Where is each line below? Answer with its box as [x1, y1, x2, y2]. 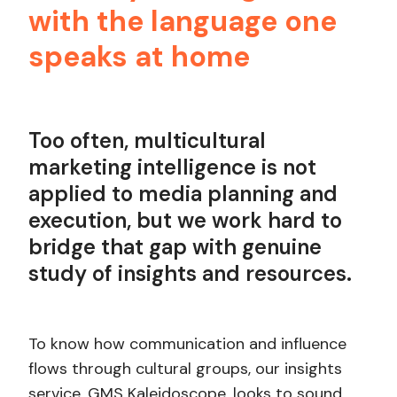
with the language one [27, 3, 337, 40]
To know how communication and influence [27, 333, 346, 354]
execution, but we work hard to [27, 206, 342, 234]
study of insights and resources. [27, 260, 352, 287]
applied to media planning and [27, 180, 338, 207]
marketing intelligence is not [27, 153, 316, 181]
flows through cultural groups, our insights [27, 358, 342, 379]
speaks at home [27, 38, 250, 75]
